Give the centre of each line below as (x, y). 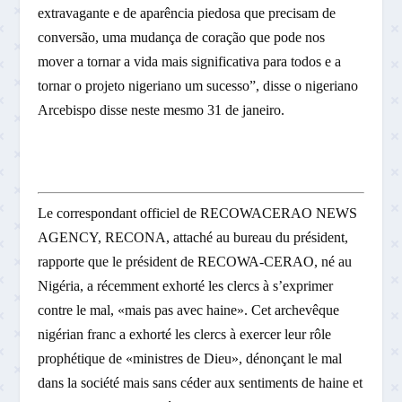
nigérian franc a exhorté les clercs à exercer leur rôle (185, 335)
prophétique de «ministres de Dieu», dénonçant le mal (190, 359)
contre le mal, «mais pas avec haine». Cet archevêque (189, 310)
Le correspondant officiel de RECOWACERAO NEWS (198, 214)
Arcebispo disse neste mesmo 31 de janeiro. (162, 110)
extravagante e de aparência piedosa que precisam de (187, 13)
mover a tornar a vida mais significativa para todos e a (190, 62)
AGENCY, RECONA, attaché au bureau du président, (193, 238)
